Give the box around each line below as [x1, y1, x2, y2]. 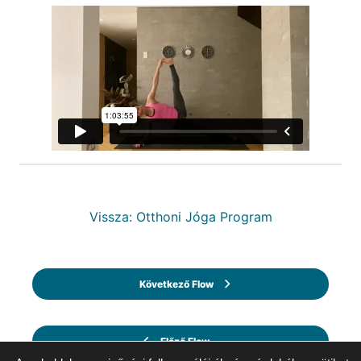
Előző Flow [160, 335, 210, 348]
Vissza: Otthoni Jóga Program [89, 209, 272, 226]
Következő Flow [139, 278, 214, 291]
